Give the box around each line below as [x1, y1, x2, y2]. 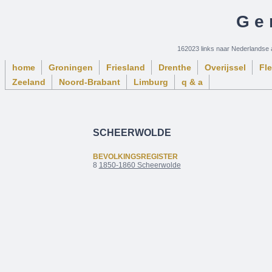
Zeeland [12, 77, 46, 87]
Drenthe [158, 63, 191, 72]
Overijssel [205, 63, 246, 72]
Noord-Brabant [59, 77, 120, 87]
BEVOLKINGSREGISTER [92, 152, 178, 161]
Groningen [49, 63, 93, 72]
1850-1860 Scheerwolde [98, 160, 181, 169]
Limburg [134, 77, 168, 87]
